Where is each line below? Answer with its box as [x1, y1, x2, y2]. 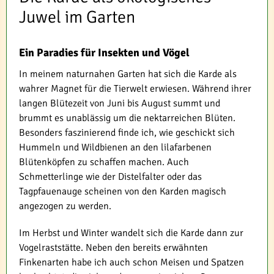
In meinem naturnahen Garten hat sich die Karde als [19, 67, 237, 80]
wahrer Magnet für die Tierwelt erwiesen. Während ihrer [19, 82, 251, 95]
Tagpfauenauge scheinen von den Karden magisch [19, 185, 226, 198]
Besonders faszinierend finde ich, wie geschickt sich [19, 126, 235, 139]
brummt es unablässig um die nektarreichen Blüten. [19, 111, 235, 124]
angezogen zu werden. [19, 199, 111, 212]
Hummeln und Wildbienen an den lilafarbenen [19, 141, 212, 154]
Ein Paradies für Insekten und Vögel [19, 45, 190, 59]
